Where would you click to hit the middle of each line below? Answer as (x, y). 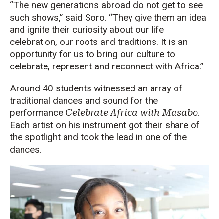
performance (38, 112)
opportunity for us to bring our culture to (92, 54)
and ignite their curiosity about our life (87, 29)
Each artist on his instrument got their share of (105, 125)
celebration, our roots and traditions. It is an (99, 42)
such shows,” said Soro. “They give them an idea (108, 17)
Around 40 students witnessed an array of (96, 88)
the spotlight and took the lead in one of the (98, 137)
